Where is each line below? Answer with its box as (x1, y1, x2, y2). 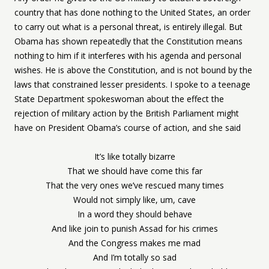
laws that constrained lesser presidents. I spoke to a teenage (14, 79, 250, 90)
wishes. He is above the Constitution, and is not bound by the (14, 64, 252, 76)
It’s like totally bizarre (94, 151, 175, 162)
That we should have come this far (67, 165, 202, 177)
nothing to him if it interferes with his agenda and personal (14, 50, 241, 61)
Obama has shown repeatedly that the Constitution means (14, 35, 243, 47)
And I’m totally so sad (92, 252, 177, 263)
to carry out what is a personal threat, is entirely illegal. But (14, 21, 243, 32)
